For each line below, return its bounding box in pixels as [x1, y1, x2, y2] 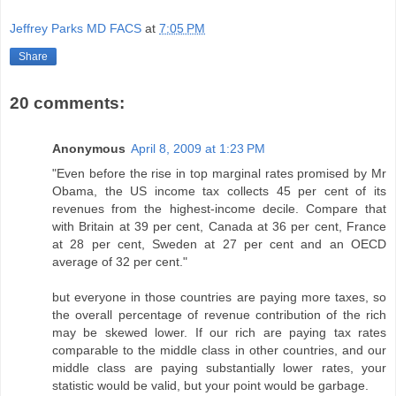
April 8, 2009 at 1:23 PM [131, 141, 265, 156]
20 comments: [10, 93, 125, 112]
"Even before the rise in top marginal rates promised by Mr [52, 166, 386, 181]
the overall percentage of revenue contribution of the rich [52, 308, 386, 323]
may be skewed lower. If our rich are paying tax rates [52, 325, 386, 340]
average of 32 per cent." [52, 255, 187, 270]
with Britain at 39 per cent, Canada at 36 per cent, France [52, 219, 386, 234]
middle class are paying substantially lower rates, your [52, 361, 386, 376]
